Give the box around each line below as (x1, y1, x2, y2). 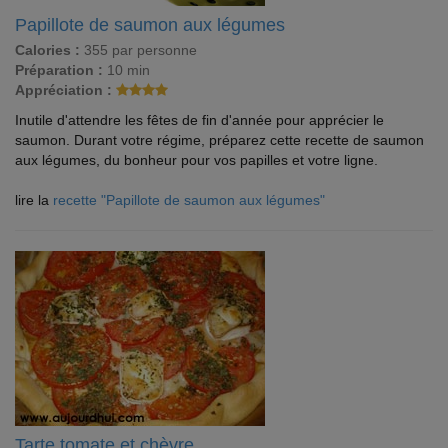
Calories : (15, 42, 80, 58)
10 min (103, 62, 150, 78)
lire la (15, 192, 53, 208)
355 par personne (80, 42, 197, 58)
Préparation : (15, 62, 103, 78)
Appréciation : (15, 82, 112, 98)
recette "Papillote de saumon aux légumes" (53, 192, 325, 208)
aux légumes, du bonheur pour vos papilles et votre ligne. (15, 152, 378, 168)
